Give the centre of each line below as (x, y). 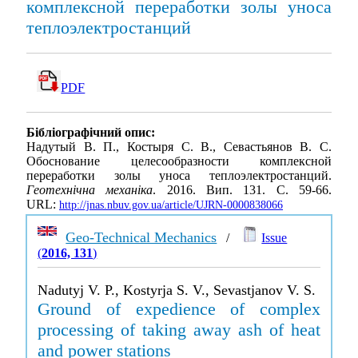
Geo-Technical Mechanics (141, 237)
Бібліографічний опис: (91, 133)
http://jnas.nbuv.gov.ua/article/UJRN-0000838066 (171, 205)
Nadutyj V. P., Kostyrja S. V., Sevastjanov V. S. (177, 290)
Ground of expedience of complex (179, 309)
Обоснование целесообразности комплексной (179, 161)
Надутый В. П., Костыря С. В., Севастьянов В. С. (179, 147)
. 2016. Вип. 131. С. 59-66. (243, 190)
